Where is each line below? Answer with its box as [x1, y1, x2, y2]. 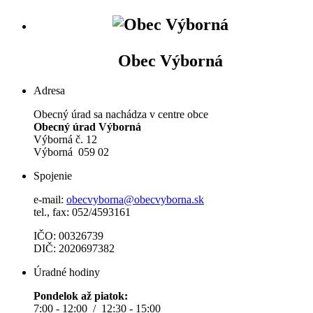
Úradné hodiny [34, 265, 100, 278]
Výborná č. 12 [34, 133, 97, 145]
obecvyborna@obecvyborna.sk [66, 193, 204, 205]
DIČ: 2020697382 [34, 242, 115, 254]
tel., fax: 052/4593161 [34, 205, 131, 218]
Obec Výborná [118, 51, 223, 70]
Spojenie [34, 169, 72, 182]
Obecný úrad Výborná [34, 120, 141, 133]
